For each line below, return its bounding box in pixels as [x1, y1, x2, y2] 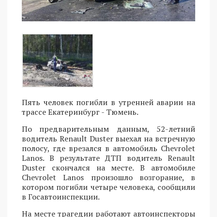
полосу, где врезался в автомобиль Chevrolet [22, 143, 195, 154]
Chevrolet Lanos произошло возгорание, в [22, 172, 195, 183]
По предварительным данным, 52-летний [22, 124, 195, 135]
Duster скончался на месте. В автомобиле [22, 162, 195, 173]
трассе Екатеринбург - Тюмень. [22, 107, 139, 118]
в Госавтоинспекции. [22, 191, 100, 202]
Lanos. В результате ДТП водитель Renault [22, 153, 195, 164]
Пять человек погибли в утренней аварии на [22, 97, 195, 108]
